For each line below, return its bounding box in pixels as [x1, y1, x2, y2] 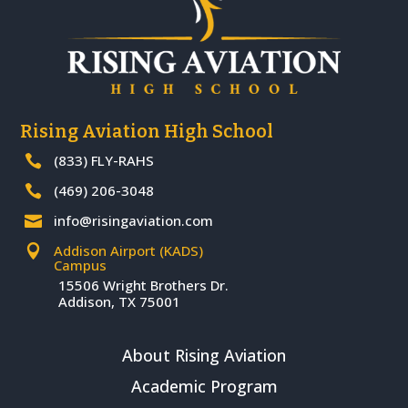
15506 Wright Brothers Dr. [58, 275, 229, 294]
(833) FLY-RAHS [54, 150, 155, 169]
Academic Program [130, 374, 278, 397]
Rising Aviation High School [20, 119, 274, 142]
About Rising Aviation [122, 343, 286, 366]
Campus [54, 255, 107, 274]
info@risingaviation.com [54, 210, 214, 229]
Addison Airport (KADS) [54, 240, 204, 260]
